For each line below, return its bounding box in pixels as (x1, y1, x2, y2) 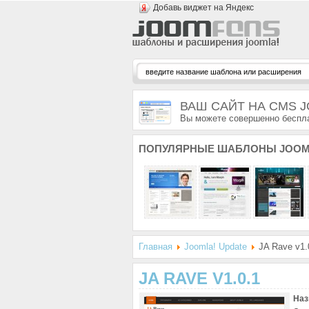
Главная (139, 241, 172, 252)
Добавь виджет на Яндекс (153, 3, 254, 12)
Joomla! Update (184, 241, 247, 252)
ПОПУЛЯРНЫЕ (139, 143, 215, 154)
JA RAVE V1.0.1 (139, 269, 260, 288)
